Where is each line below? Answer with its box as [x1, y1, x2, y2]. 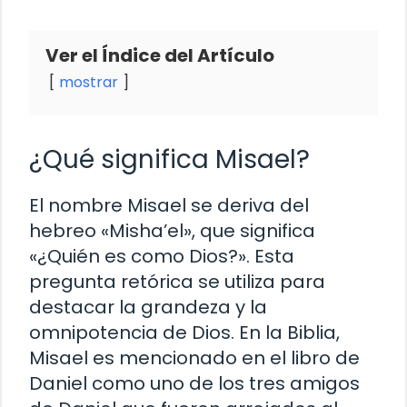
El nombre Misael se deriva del [29, 192, 309, 218]
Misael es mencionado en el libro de [29, 344, 360, 371]
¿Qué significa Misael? [29, 141, 310, 177]
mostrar [59, 71, 118, 93]
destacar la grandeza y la [29, 293, 267, 320]
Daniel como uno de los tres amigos [29, 370, 360, 396]
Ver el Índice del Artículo [45, 42, 274, 68]
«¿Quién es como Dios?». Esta [29, 243, 294, 269]
